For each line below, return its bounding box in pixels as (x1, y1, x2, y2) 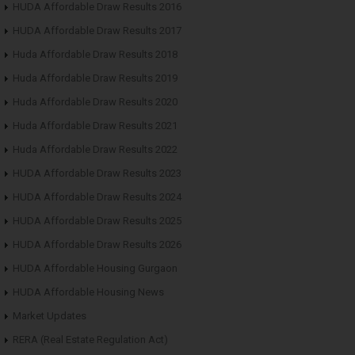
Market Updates (13, 309, 86, 322)
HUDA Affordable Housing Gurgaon (13, 261, 177, 274)
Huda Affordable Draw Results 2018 (13, 48, 177, 60)
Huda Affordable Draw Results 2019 (13, 71, 177, 84)
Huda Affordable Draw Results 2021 (13, 119, 177, 132)
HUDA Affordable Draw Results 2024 (13, 190, 181, 203)
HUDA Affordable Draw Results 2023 (13, 166, 181, 179)
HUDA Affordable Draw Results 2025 (13, 214, 181, 227)
